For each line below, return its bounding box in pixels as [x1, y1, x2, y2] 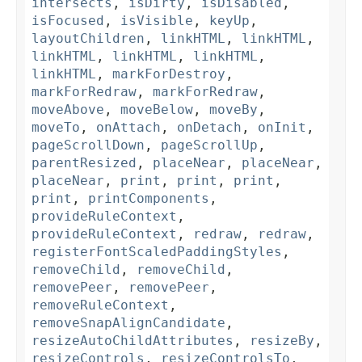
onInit [258, 120, 306, 136]
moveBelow [120, 102, 193, 118]
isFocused [32, 13, 104, 29]
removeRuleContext [32, 297, 169, 314]
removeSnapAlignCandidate [32, 315, 225, 331]
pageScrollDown [32, 137, 145, 154]
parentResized [32, 155, 137, 171]
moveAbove [32, 102, 104, 118]
